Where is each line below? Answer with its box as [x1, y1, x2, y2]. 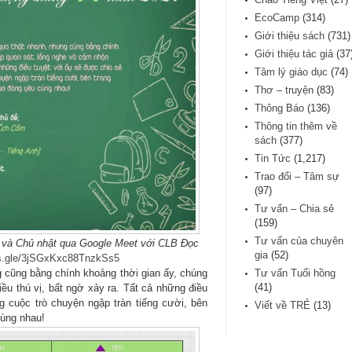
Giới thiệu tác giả [255, 48, 333, 60]
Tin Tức [255, 152, 291, 165]
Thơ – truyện [255, 84, 313, 97]
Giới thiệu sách [255, 30, 324, 42]
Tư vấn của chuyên [255, 235, 343, 247]
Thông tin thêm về [255, 120, 337, 133]
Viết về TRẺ [255, 299, 310, 312]
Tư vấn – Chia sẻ [255, 203, 334, 215]
